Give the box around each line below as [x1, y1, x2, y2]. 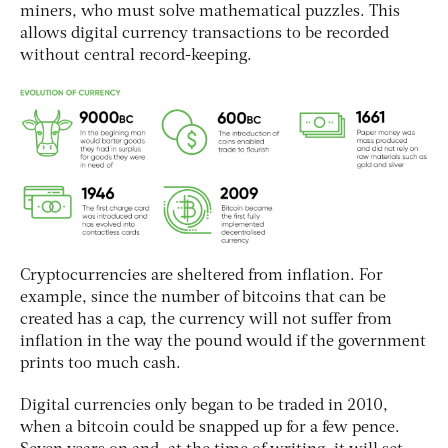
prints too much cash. [20, 356, 181, 373]
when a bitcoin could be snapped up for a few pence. [20, 420, 400, 437]
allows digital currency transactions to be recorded [20, 25, 389, 42]
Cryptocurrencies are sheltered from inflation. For [20, 268, 383, 285]
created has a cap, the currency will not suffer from [20, 312, 392, 329]
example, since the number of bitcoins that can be [20, 290, 386, 307]
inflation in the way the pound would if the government [20, 334, 426, 351]
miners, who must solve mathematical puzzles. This [20, 3, 400, 20]
